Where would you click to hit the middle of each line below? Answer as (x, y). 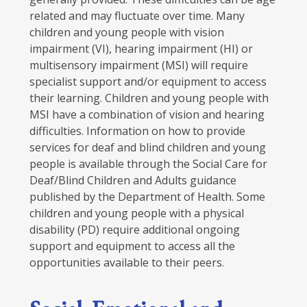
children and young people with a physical (136, 213)
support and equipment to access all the (132, 246)
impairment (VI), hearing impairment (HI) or (141, 49)
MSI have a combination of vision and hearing (147, 115)
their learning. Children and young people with (149, 98)
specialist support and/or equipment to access (148, 82)
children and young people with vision (126, 33)
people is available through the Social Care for (148, 164)
